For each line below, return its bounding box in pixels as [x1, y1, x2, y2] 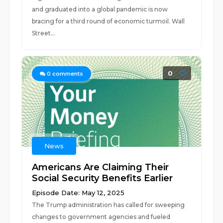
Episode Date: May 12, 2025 [32, 189, 125, 197]
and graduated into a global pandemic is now [32, 5, 168, 13]
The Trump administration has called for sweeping [32, 201, 185, 209]
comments [51, 70, 84, 77]
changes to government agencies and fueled [32, 213, 171, 221]
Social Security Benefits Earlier [32, 173, 173, 184]
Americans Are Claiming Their [32, 162, 169, 173]
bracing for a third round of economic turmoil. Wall [32, 17, 185, 25]
